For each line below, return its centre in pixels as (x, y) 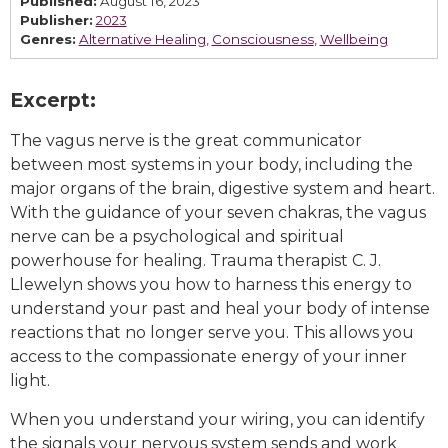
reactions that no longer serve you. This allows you (212, 333)
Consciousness (262, 39)
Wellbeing (353, 39)
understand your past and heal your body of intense (220, 309)
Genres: (47, 39)
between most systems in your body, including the (211, 165)
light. (30, 381)
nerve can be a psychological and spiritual (177, 237)
